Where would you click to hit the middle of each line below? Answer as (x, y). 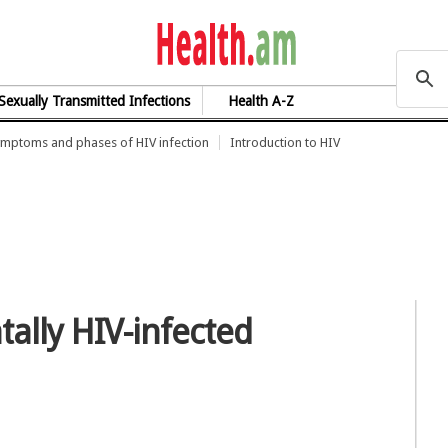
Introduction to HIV (285, 142)
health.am (371, 42)
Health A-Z (261, 101)
